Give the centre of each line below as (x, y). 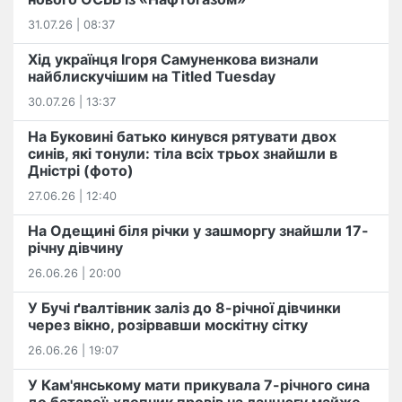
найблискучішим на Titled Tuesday (152, 77)
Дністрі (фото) (81, 171)
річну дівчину (75, 248)
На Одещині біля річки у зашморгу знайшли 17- (198, 231)
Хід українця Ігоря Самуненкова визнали (173, 60)
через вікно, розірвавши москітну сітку (168, 325)
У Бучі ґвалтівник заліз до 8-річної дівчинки (184, 308)
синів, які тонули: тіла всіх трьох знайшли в (183, 154)
